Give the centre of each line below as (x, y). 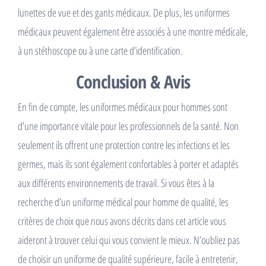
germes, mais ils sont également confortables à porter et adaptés (128, 164)
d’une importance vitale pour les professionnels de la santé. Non (128, 126)
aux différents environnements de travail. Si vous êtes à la (116, 183)
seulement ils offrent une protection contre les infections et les (124, 145)
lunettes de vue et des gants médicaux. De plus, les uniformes (124, 12)
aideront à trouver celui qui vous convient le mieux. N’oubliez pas (129, 240)
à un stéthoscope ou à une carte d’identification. (100, 50)
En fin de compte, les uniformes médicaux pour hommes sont (123, 107)
